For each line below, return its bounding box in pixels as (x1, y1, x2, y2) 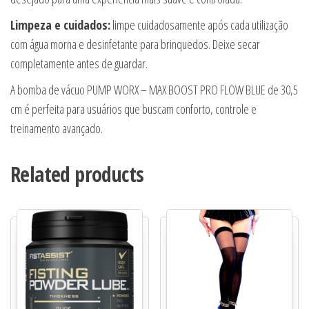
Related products (10, 160, 144, 188)
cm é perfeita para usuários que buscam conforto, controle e (10, 101, 257, 117)
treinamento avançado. (10, 120, 103, 137)
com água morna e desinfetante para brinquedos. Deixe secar (10, 36, 260, 52)
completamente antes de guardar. (10, 55, 148, 72)
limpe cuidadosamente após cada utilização (110, 17, 288, 33)
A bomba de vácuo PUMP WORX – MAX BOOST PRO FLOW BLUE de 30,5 (10, 81, 298, 98)
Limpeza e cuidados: (10, 17, 110, 33)
